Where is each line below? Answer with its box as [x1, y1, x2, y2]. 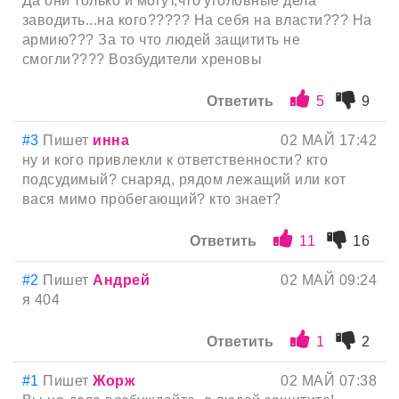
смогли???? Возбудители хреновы [22, 52, 263, 68]
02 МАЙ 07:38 [281, 373, 377, 389]
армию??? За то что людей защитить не [22, 32, 301, 48]
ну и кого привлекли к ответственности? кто [22, 152, 329, 168]
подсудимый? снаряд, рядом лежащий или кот [22, 172, 346, 188]
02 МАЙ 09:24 [281, 273, 377, 289]
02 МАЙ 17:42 [281, 133, 377, 149]
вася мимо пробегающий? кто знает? [22, 191, 281, 208]
